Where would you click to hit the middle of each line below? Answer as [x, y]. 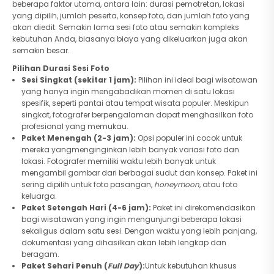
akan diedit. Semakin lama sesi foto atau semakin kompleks [126, 27]
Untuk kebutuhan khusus [191, 266]
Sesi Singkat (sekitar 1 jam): [79, 80]
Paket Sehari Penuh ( [65, 266]
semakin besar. [41, 50]
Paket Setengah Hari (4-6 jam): [86, 208]
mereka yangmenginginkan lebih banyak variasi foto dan [130, 150]
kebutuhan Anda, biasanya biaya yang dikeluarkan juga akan [130, 39]
